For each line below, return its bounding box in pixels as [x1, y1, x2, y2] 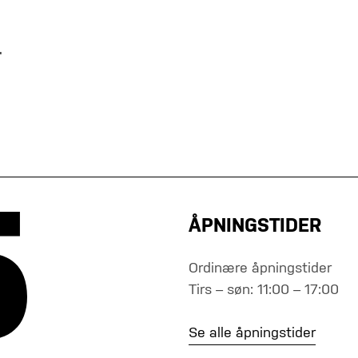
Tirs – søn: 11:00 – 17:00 [189, 283, 339, 297]
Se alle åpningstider [189, 326, 316, 340]
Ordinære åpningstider [189, 261, 332, 276]
